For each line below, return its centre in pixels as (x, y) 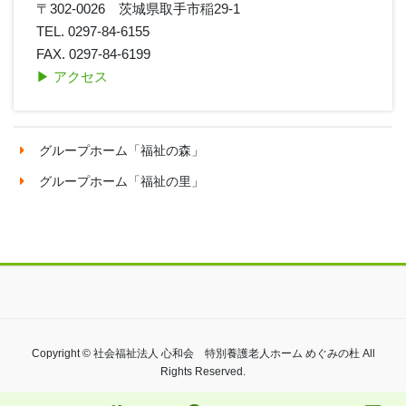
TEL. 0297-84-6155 (93, 32)
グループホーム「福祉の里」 (121, 182)
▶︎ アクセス (72, 77)
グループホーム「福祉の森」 (121, 151)
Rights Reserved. (203, 372)
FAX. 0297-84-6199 (94, 54)
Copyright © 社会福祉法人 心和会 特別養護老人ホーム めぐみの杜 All (203, 354)
